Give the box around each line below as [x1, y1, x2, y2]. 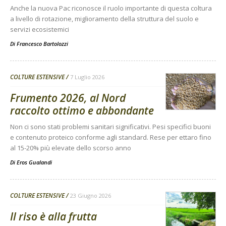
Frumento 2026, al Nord [10, 91, 126, 105]
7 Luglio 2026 [70, 73, 104, 81]
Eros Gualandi [17, 158, 52, 166]
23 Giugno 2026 [70, 192, 111, 200]
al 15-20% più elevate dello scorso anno [10, 143, 131, 153]
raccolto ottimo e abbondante [10, 103, 154, 118]
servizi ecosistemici [10, 25, 69, 34]
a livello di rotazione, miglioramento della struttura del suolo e [10, 14, 199, 24]
